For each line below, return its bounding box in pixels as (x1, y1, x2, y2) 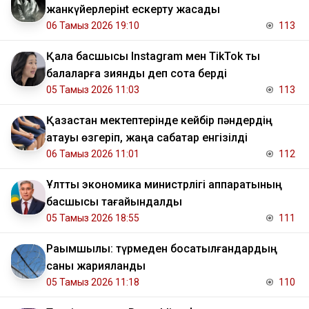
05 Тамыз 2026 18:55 (46, 212, 139, 224)
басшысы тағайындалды (46, 195, 182, 209)
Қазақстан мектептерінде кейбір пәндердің (46, 114, 272, 128)
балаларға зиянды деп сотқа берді (46, 67, 227, 81)
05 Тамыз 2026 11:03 (46, 84, 139, 96)
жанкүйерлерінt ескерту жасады (46, 3, 220, 17)
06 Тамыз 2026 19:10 (46, 20, 139, 32)
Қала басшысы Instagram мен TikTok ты (46, 50, 260, 63)
